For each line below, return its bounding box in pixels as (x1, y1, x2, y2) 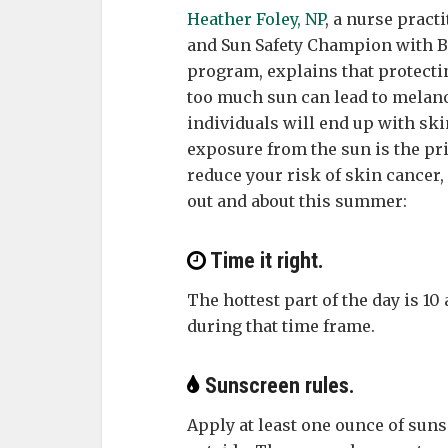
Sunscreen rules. (200, 373, 355, 398)
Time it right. (206, 248, 324, 273)
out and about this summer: (187, 191, 407, 211)
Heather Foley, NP (187, 9, 325, 29)
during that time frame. (187, 316, 375, 336)
